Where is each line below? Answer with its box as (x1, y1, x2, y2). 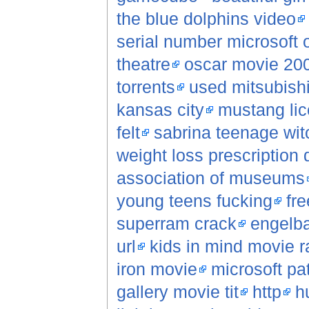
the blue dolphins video (116, 9, 296, 29)
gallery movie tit (116, 282, 239, 302)
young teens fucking (116, 191, 272, 211)
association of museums (116, 168, 305, 188)
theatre (116, 54, 170, 74)
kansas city (116, 100, 204, 120)
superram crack (116, 214, 237, 234)
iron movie (116, 259, 197, 279)
